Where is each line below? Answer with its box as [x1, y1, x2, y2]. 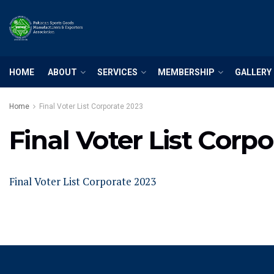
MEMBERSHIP [158, 67, 215, 77]
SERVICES [97, 67, 138, 77]
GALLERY [235, 67, 272, 77]
